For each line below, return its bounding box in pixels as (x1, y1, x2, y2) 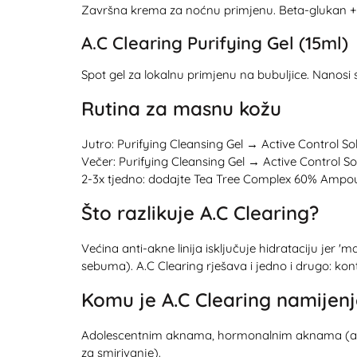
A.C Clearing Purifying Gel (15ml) (81, 31, 348, 54)
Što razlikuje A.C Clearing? (81, 200, 319, 225)
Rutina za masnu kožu (81, 96, 281, 120)
